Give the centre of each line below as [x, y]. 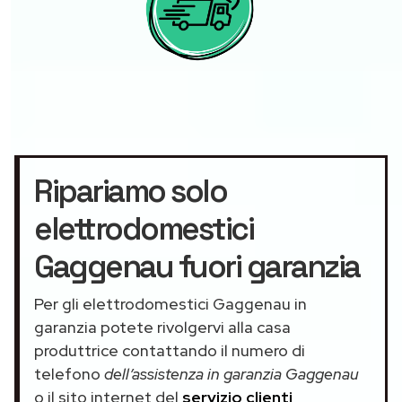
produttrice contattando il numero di [170, 350]
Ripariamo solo [130, 191]
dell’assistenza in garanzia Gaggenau [232, 373]
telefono [69, 373]
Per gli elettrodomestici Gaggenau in [170, 303]
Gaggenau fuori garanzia [197, 266]
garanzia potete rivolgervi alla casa [162, 327]
